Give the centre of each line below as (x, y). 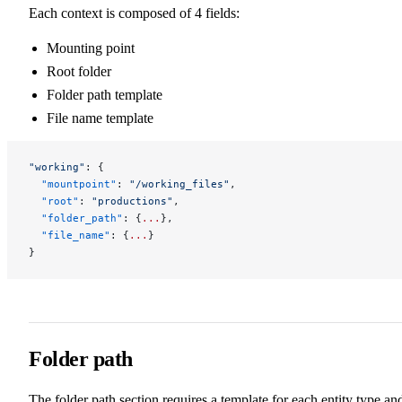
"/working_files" (179, 184)
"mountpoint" (73, 184)
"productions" (132, 201)
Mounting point (91, 48)
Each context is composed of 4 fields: (134, 13)
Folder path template (105, 94)
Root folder (79, 71)
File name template (100, 118)
